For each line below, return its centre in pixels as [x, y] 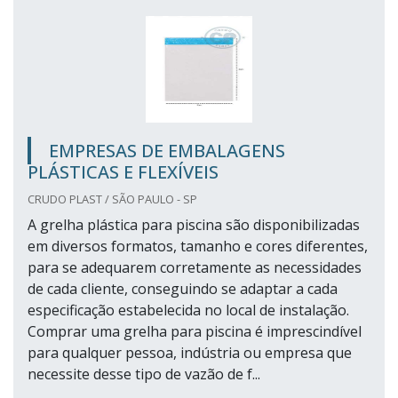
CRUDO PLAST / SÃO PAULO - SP [112, 199]
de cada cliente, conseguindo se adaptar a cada [183, 289]
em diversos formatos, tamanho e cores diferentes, [198, 247]
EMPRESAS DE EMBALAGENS [167, 151]
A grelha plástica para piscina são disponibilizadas [194, 225]
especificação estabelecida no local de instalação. [188, 310]
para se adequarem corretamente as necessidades [195, 268]
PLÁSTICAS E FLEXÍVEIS [123, 172]
